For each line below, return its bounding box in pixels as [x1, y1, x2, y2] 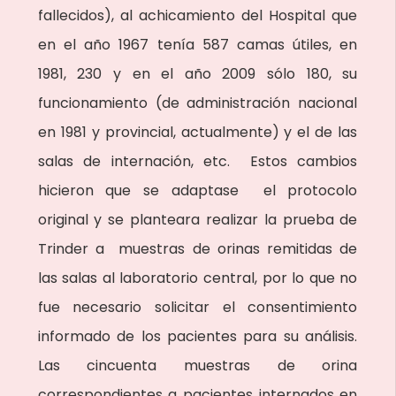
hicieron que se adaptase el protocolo [37, 180, 358, 201]
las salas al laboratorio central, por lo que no [37, 268, 358, 288]
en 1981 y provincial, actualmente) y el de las [37, 122, 358, 142]
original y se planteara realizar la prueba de [37, 209, 358, 230]
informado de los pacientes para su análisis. [37, 326, 358, 346]
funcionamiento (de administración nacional [37, 93, 358, 113]
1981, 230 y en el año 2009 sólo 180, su [37, 64, 358, 84]
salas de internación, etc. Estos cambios [37, 151, 358, 171]
